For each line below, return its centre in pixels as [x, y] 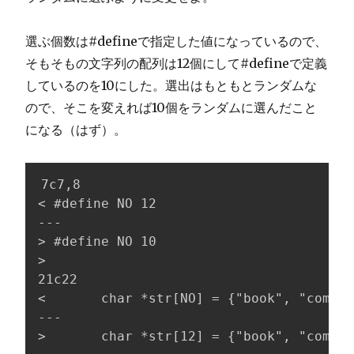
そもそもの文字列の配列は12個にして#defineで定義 [176, 63]
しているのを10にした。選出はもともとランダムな [171, 85]
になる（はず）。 [76, 129]
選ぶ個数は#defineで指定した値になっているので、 [176, 41]
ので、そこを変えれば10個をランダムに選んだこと [171, 107]
